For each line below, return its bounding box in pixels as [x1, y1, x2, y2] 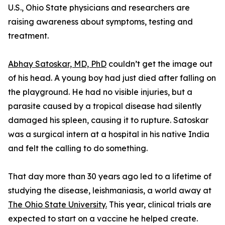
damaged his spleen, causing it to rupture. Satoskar [8, 115, 208, 126]
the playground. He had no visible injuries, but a [8, 87, 192, 97]
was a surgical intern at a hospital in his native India [8, 129, 209, 140]
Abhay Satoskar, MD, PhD [8, 59, 106, 69]
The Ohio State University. [8, 199, 107, 210]
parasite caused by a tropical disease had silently [8, 101, 201, 111]
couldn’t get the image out [106, 59, 212, 69]
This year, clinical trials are [107, 199, 211, 210]
